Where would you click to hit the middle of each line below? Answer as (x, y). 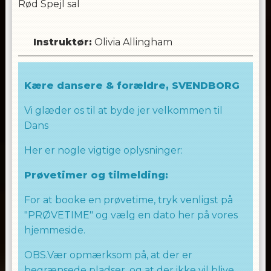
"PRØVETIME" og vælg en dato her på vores (131, 215)
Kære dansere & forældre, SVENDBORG (133, 86)
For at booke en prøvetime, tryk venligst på (128, 200)
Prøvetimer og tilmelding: (96, 175)
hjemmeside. (54, 230)
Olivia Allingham (133, 42)
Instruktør (61, 42)
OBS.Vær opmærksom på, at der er (108, 255)
